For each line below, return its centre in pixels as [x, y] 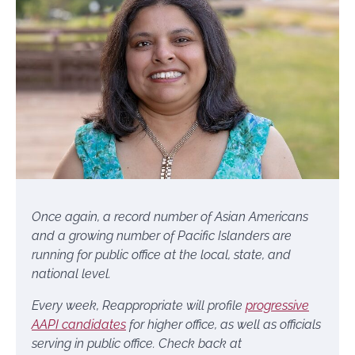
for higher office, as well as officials [223, 325]
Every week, [65, 306]
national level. [71, 274]
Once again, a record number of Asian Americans [170, 217]
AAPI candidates [79, 325]
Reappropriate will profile [174, 306]
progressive [277, 306]
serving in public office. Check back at [137, 344]
